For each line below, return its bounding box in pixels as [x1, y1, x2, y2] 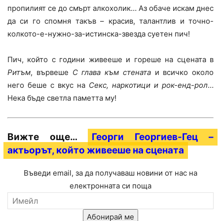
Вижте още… [7, 131, 88, 143]
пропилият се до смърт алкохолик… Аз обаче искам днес [7, 3, 214, 13]
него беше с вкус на [7, 80, 89, 90]
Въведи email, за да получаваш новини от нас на [24, 168, 197, 178]
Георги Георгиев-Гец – [92, 131, 214, 143]
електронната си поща [70, 181, 151, 191]
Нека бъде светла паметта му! [7, 93, 116, 103]
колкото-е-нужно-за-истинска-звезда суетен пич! [7, 29, 190, 39]
